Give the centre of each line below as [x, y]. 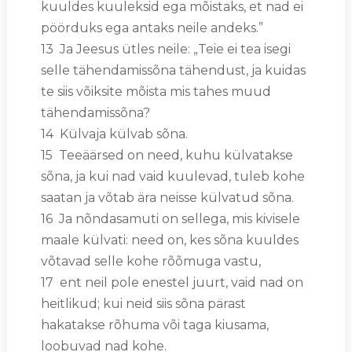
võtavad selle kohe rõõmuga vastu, [150, 261]
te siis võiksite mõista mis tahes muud [156, 91]
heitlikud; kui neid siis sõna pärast [143, 303]
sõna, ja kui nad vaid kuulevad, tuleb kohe [172, 176]
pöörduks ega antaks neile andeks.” [152, 27]
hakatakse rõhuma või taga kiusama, [154, 324]
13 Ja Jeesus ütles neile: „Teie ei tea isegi [165, 49]
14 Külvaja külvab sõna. [114, 134]
